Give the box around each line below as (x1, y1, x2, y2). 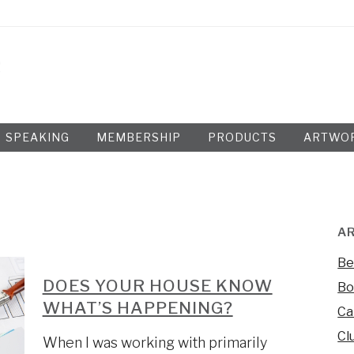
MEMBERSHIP (96, 130, 181, 144)
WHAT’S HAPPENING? (42, 298, 233, 318)
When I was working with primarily (42, 334, 267, 351)
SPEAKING (5, 130, 70, 144)
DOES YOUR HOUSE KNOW (42, 276, 273, 296)
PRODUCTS (207, 130, 277, 144)
